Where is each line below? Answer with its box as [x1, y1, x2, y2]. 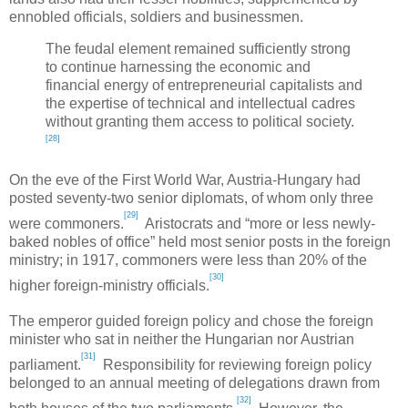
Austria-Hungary [227, 171, 332, 188]
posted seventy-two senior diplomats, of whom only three [9, 189, 373, 206]
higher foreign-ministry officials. [9, 277, 209, 293]
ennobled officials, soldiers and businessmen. [9, 8, 303, 25]
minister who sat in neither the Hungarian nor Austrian [9, 331, 354, 348]
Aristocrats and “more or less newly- [138, 215, 375, 231]
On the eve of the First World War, [9, 171, 227, 188]
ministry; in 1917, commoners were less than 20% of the [9, 251, 367, 268]
